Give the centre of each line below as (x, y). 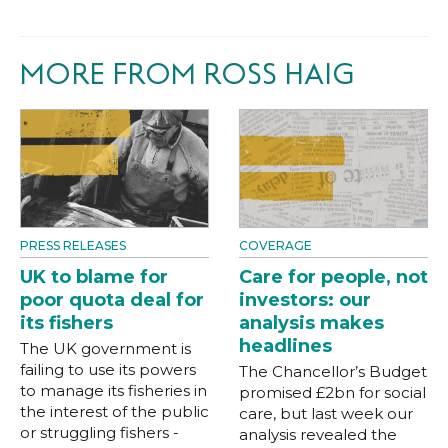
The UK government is (105, 348)
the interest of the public (114, 411)
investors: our (305, 299)
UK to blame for (94, 276)
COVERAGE (275, 245)
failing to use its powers (108, 369)
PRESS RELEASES (73, 245)
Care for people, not (333, 276)
